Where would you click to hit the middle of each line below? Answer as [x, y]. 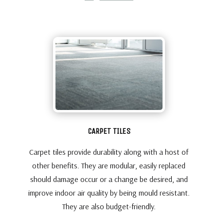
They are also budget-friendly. [109, 207]
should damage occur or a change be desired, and [109, 179]
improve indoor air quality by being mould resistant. [109, 193]
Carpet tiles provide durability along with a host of [109, 152]
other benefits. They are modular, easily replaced [109, 166]
